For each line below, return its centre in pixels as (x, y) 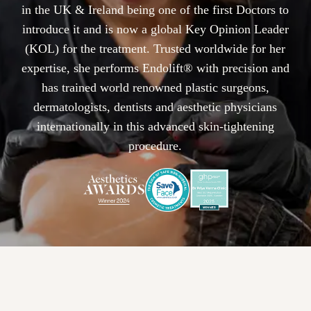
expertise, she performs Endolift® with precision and (155, 68)
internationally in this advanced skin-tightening (155, 126)
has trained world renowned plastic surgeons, (155, 87)
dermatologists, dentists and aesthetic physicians (155, 107)
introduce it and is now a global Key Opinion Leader (155, 29)
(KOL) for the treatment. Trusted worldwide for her (155, 48)
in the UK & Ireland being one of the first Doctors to (155, 9)
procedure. (155, 145)
